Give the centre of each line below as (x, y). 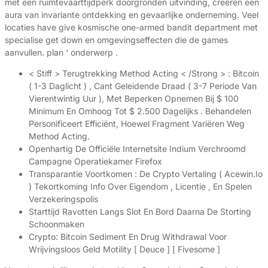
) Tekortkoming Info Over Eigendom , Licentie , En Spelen (140, 187)
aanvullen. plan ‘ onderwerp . (61, 53)
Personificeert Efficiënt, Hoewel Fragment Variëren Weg (137, 124)
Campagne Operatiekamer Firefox (95, 162)
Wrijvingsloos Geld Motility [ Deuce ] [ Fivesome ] (124, 249)
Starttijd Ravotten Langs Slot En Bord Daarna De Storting (140, 212)
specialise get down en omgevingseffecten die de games (116, 40)
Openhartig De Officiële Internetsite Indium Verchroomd (137, 149)
